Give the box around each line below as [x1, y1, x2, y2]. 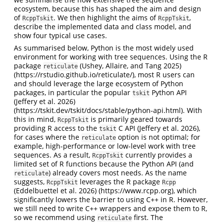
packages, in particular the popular [14, 88, 132, 98]
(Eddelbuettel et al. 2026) [14, 186, 97, 196]
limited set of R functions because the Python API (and [14, 159, 194, 169]
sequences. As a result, [14, 150, 92, 160]
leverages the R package [78, 177, 162, 187]
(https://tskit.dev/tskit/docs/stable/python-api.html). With [14, 106, 202, 115]
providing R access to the [14, 123, 99, 133]
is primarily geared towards [89, 114, 182, 124]
